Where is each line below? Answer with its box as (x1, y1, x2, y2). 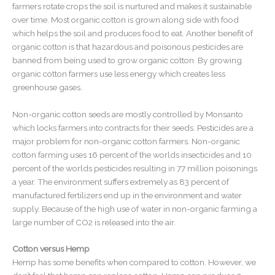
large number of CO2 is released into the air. (12, 217, 176, 227)
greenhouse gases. (12, 82, 82, 92)
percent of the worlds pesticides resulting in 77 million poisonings (12, 163, 257, 173)
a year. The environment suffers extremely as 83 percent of (12, 176, 229, 187)
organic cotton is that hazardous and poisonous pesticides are (12, 41, 243, 52)
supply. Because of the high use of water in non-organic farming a (12, 203, 257, 214)
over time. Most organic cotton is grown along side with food (12, 14, 239, 25)
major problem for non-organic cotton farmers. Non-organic (12, 136, 240, 146)
